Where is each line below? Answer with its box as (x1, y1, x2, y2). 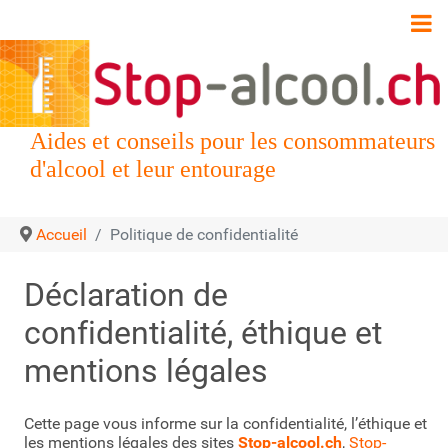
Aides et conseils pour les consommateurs (30, 128, 435, 155)
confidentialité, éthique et (24, 314, 382, 353)
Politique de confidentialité (110, 225, 298, 245)
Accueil (36, 225, 87, 245)
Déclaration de (24, 276, 228, 315)
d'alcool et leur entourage (30, 156, 276, 183)
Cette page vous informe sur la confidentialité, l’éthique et (24, 414, 427, 434)
